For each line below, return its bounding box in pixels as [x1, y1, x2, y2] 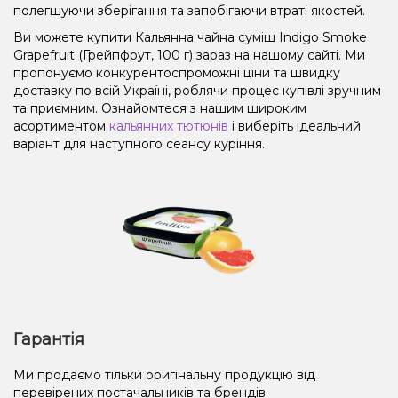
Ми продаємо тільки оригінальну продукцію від [13, 366, 315, 383]
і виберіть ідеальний [228, 117, 361, 134]
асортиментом [13, 117, 109, 134]
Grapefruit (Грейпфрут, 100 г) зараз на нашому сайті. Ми [13, 46, 365, 63]
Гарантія [13, 329, 84, 349]
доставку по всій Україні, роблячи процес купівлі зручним [13, 82, 381, 99]
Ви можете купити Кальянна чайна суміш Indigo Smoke [13, 28, 367, 45]
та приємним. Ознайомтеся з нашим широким [13, 99, 306, 116]
